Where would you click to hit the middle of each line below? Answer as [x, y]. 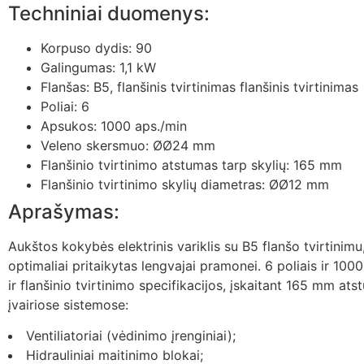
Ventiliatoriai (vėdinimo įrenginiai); [131, 336]
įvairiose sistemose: [68, 305]
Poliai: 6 [65, 106]
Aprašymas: [64, 212]
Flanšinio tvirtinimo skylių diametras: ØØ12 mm [185, 184]
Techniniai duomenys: [109, 13]
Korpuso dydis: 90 [96, 48]
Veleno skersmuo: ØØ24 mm [128, 145]
